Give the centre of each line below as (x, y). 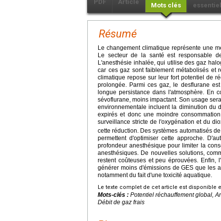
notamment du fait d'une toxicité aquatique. (155, 175)
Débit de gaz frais (121, 203)
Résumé (118, 34)
